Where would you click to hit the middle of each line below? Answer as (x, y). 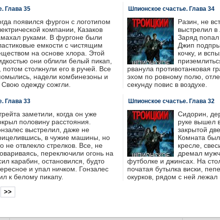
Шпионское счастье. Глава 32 (171, 101)
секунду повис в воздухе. (167, 84)
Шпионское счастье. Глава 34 (171, 9)
